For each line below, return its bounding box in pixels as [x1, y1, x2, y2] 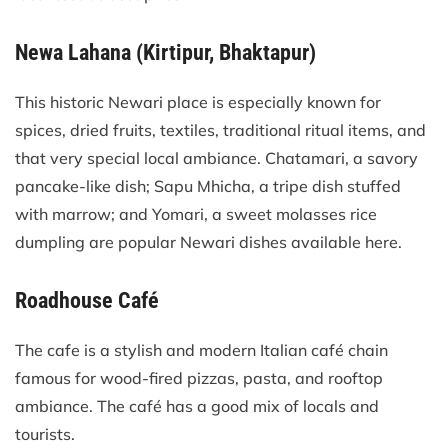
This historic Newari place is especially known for [15, 91, 381, 112]
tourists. [15, 423, 75, 444]
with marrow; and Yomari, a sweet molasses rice [15, 203, 377, 224]
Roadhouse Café [15, 287, 159, 313]
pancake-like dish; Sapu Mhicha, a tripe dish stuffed [15, 175, 401, 196]
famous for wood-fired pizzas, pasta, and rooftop [15, 367, 383, 388]
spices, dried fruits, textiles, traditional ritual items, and [15, 119, 426, 140]
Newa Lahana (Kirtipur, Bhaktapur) [15, 39, 316, 65]
